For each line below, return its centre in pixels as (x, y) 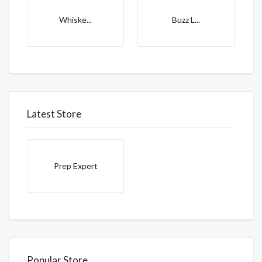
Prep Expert (75, 166)
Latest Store (54, 113)
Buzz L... (186, 19)
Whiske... (75, 19)
